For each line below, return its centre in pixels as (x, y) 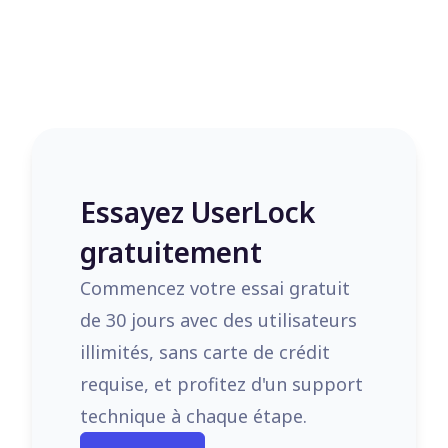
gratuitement (171, 252)
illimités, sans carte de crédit (205, 352)
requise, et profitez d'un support (221, 384)
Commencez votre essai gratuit (215, 288)
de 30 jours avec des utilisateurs (218, 320)
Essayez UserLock (197, 212)
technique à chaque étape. (193, 416)
